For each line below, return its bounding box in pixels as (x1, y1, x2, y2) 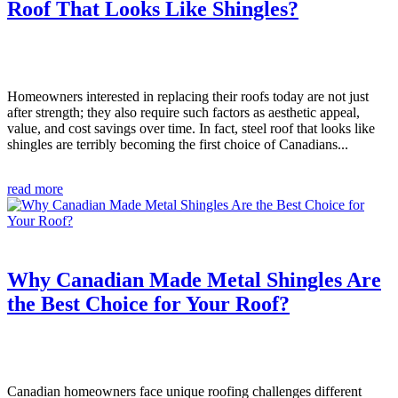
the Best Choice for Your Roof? (7, 291, 290, 315)
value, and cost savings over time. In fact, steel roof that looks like (7, 121, 375, 137)
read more (7, 181, 63, 197)
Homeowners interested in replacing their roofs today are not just (7, 89, 369, 105)
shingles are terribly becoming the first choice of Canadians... (7, 137, 348, 153)
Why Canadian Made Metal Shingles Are (7, 267, 381, 291)
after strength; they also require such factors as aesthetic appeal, (7, 105, 360, 121)
